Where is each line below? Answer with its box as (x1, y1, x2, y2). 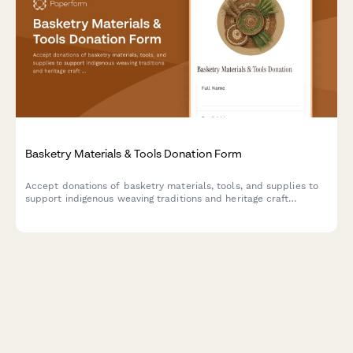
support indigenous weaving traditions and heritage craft (25, 192, 289, 204)
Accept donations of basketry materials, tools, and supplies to (25, 180, 318, 191)
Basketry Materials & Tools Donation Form (25, 146, 243, 160)
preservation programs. (25, 205, 133, 217)
